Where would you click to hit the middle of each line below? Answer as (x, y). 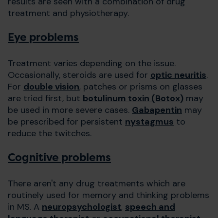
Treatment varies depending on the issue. (92, 63)
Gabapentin (157, 110)
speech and (150, 207)
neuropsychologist (82, 207)
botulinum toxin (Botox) (133, 98)
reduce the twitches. (50, 133)
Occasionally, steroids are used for (79, 75)
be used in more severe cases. (70, 110)
